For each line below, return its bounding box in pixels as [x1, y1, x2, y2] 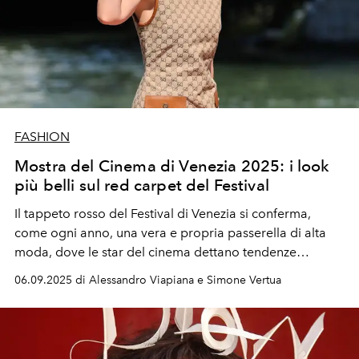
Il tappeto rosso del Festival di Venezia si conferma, [14, 205, 311, 221]
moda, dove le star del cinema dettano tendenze [14, 244, 296, 260]
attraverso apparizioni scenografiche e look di [14, 263, 282, 279]
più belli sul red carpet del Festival [14, 175, 269, 195]
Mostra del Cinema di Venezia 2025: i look [14, 155, 330, 175]
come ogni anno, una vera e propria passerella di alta [14, 224, 326, 240]
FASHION [14, 128, 70, 144]
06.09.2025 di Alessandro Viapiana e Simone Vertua [14, 272, 281, 287]
